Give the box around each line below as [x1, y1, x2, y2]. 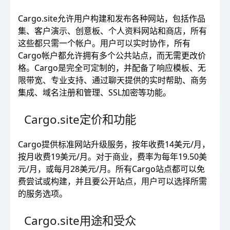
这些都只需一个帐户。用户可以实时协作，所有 [18, 37, 190, 49]
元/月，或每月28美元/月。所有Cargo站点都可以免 [18, 163, 205, 175]
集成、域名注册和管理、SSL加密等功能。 [18, 87, 171, 98]
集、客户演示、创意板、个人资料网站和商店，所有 [18, 25, 207, 36]
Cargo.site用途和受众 [24, 213, 136, 228]
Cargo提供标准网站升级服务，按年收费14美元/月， [18, 139, 210, 150]
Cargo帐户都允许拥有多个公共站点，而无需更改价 [18, 50, 206, 61]
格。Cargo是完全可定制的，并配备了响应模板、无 [18, 62, 206, 73]
